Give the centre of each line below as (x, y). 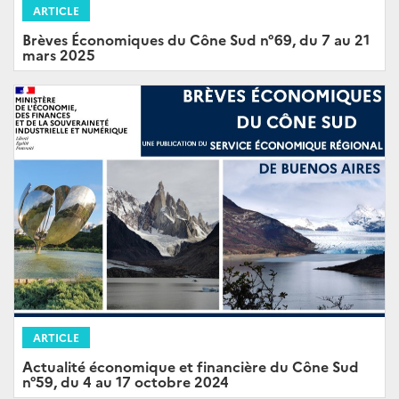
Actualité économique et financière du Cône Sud (191, 366)
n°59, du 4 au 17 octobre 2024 (126, 382)
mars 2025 (59, 55)
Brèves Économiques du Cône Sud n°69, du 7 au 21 (196, 40)
